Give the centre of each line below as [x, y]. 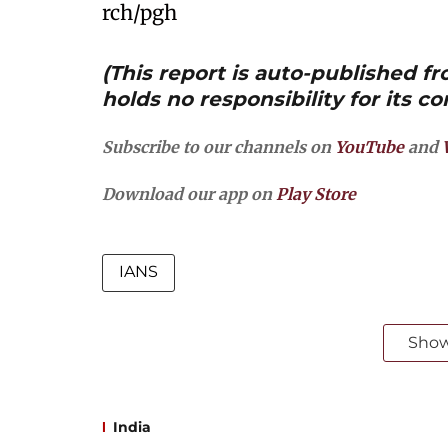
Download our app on [189, 194]
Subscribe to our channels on [218, 147]
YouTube [369, 147]
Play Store [316, 194]
